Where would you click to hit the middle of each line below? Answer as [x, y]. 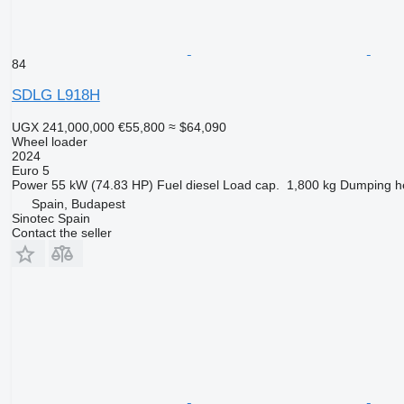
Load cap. [251, 184]
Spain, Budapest [78, 203]
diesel [202, 184]
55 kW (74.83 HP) [102, 184]
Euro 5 [30, 170]
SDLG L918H [55, 95]
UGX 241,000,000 [63, 127]
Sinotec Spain [50, 218]
